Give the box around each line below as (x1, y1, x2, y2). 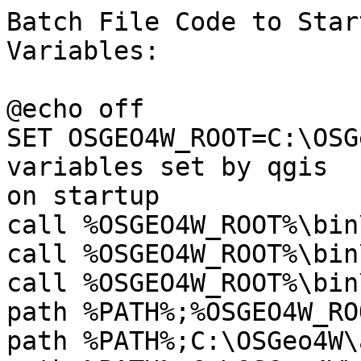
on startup (6, 181, 160, 211)
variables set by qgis (6, 152, 328, 182)
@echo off (6, 94, 144, 124)
